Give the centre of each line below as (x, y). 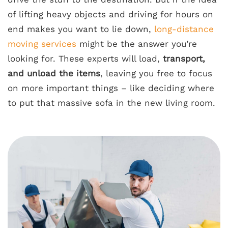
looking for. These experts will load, (85, 59)
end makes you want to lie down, (81, 29)
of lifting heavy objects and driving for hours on (110, 15)
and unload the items (54, 74)
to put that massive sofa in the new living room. (111, 103)
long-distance (184, 29)
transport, (184, 59)
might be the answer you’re (137, 44)
